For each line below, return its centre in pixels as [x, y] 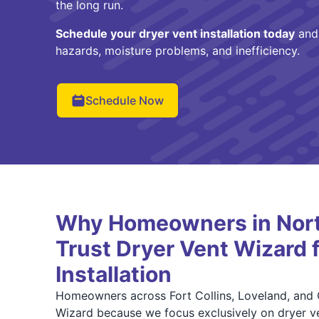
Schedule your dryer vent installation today [175, 33]
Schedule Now [124, 100]
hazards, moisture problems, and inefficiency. [177, 51]
